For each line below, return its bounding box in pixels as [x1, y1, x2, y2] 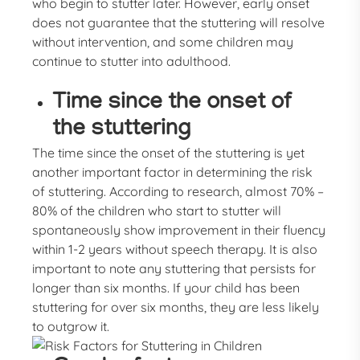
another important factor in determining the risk [32, 164, 313, 180]
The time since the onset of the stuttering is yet [32, 145, 305, 161]
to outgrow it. [32, 318, 110, 334]
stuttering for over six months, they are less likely [32, 299, 320, 315]
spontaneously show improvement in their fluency [32, 222, 326, 238]
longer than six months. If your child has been [32, 280, 301, 296]
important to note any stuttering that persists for [32, 260, 317, 276]
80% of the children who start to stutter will [32, 202, 282, 219]
